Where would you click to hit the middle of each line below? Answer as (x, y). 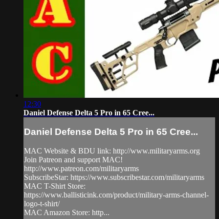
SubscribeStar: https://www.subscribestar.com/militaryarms (114, 177)
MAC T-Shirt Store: (55, 186)
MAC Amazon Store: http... (67, 213)
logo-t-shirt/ (42, 204)
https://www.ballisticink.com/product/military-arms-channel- (116, 195)
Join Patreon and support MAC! (73, 160)
